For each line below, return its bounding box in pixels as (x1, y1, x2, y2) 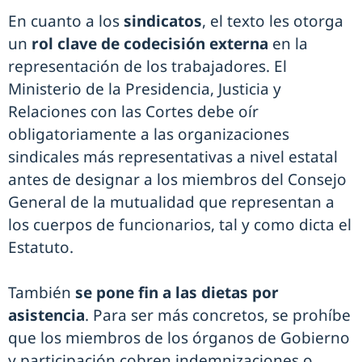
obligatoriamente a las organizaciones (8, 123, 289, 145)
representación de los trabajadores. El (8, 55, 287, 77)
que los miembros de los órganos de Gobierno (8, 326, 350, 348)
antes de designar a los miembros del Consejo (8, 168, 347, 190)
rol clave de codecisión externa (32, 32, 268, 54)
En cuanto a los (8, 10, 124, 32)
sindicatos (124, 10, 202, 32)
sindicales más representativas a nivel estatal (8, 145, 338, 167)
